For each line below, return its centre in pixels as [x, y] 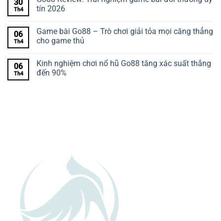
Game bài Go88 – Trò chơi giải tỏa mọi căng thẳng [125, 32]
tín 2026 [51, 9]
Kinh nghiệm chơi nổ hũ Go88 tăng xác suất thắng [124, 64]
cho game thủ [60, 41]
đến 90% [52, 73]
